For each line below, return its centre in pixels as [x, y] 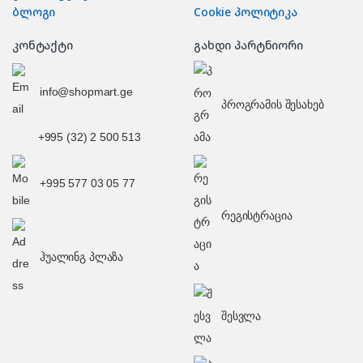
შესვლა [241, 317]
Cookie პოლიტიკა [246, 12]
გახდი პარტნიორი [248, 45]
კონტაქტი [43, 45]
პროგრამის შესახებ [273, 105]
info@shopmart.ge [86, 92]
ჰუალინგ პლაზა [82, 258]
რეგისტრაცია [257, 216]
